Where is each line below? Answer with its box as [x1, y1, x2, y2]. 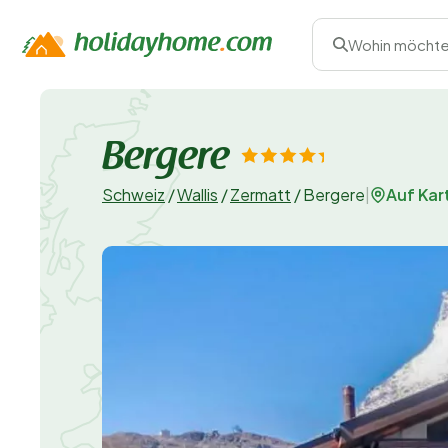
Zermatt [230, 184, 291, 205]
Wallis [177, 184, 218, 205]
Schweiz [102, 184, 165, 205]
